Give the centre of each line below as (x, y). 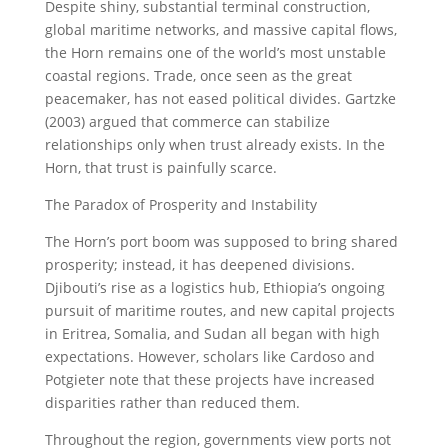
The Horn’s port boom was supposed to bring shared (221, 241)
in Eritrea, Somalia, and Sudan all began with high (212, 333)
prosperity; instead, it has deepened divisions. (199, 264)
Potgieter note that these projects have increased (209, 379)
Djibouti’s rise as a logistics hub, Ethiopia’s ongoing (214, 287)
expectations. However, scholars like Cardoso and (209, 356)
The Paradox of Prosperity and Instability (180, 204)
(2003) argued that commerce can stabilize (187, 121)
